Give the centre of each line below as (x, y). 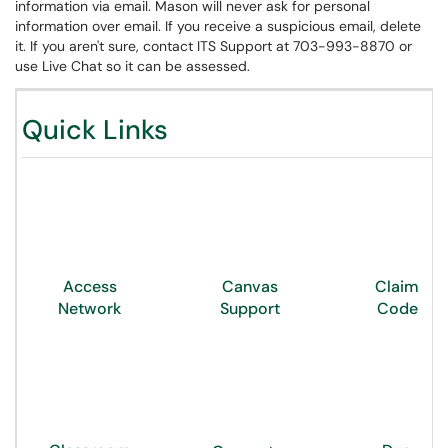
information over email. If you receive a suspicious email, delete (218, 26)
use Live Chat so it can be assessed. (132, 66)
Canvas (250, 286)
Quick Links (95, 129)
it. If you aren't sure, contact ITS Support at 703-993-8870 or (213, 46)
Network (89, 308)
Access (89, 286)
